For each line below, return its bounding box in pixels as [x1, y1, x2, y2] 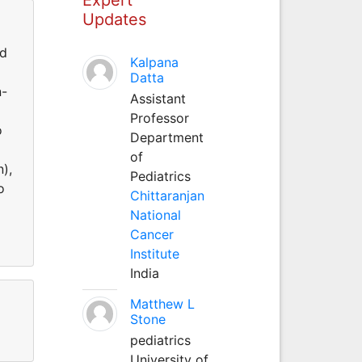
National [129, 206, 181, 223]
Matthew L [129, 295, 195, 312]
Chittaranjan [129, 187, 204, 204]
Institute [129, 245, 179, 262]
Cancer [129, 225, 174, 242]
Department [129, 128, 204, 145]
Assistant [129, 90, 186, 107]
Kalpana [129, 53, 179, 70]
